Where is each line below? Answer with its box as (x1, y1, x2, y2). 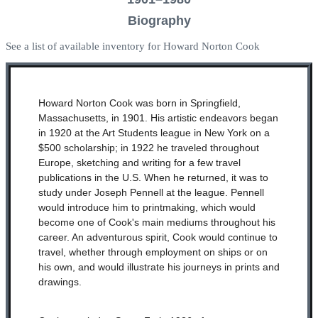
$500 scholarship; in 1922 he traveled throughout (38, 142, 259, 153)
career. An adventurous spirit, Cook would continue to (38, 231, 278, 243)
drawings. (38, 276, 82, 287)
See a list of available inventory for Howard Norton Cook (5, 39, 260, 52)
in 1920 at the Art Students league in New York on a (38, 127, 270, 138)
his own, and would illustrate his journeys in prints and (38, 261, 280, 273)
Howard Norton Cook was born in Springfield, (38, 97, 241, 109)
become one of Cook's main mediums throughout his (38, 216, 275, 228)
